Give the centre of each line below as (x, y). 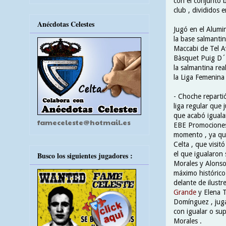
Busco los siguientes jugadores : (85, 155)
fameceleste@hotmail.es (84, 122)
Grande (185, 192)
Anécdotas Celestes (66, 24)
